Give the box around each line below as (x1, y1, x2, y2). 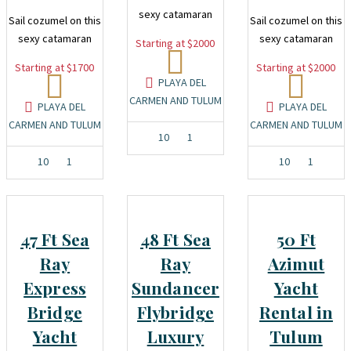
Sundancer (132, 277, 219, 299)
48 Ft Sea (140, 228, 211, 250)
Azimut (267, 252, 325, 274)
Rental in (259, 301, 333, 323)
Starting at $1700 (15, 60, 95, 74)
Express (24, 277, 86, 299)
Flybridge (137, 301, 214, 323)
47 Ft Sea (20, 228, 89, 250)
